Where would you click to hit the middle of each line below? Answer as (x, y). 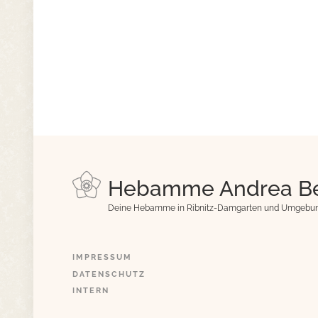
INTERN (91, 291)
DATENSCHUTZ (109, 274)
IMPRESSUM (102, 257)
